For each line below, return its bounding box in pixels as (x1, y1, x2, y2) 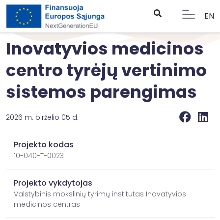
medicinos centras (14, 199, 80, 209)
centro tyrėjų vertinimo (6, 58, 207, 82)
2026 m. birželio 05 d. (6, 112, 79, 122)
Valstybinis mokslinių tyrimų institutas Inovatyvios (14, 189, 186, 199)
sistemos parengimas (6, 80, 197, 104)
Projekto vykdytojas (14, 177, 92, 189)
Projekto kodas (14, 139, 74, 150)
